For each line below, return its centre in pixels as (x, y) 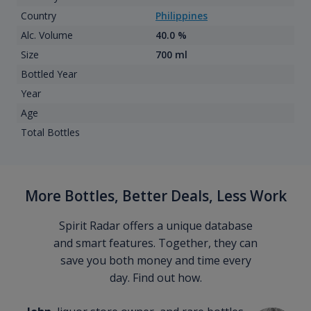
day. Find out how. (155, 278)
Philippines (182, 16)
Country (38, 16)
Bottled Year (49, 74)
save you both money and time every (155, 261)
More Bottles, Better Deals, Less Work (155, 196)
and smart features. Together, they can (155, 243)
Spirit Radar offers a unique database (155, 226)
